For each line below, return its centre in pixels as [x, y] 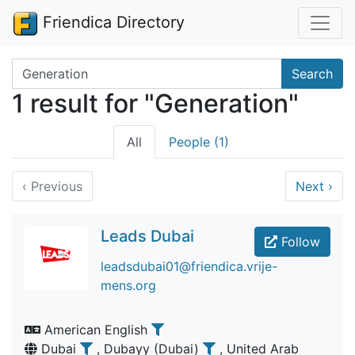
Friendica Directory [111, 22]
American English [96, 330]
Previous [55, 186]
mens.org [128, 285]
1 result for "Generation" [155, 103]
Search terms [51, 67]
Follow [299, 242]
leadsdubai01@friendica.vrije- [189, 266]
